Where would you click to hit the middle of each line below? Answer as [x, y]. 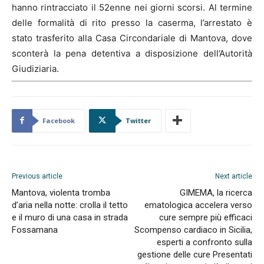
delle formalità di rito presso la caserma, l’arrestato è [132, 22]
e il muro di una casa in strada [70, 217]
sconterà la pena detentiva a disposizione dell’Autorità [132, 53]
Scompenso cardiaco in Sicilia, [193, 230]
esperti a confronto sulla [204, 242]
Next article [234, 176]
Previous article [37, 176]
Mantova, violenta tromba [61, 192]
